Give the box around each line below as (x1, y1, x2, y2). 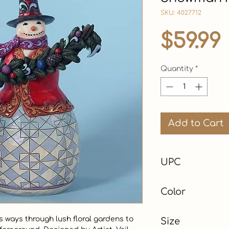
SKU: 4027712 (161, 9, 201, 16)
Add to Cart (168, 118, 223, 128)
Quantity (161, 64, 193, 73)
